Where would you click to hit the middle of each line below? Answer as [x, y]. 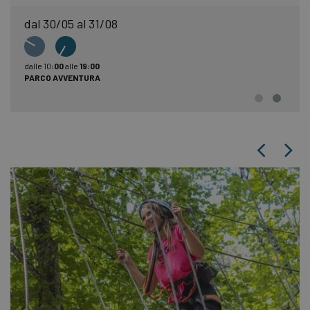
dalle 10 [38, 66]
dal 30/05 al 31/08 [71, 24]
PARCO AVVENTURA [63, 77]
